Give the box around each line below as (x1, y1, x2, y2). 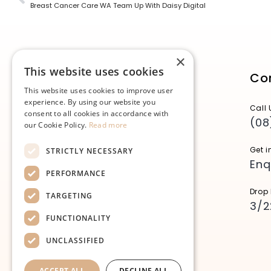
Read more (88, 120, 128, 130)
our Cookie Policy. (24, 120, 89, 130)
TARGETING (46, 190, 93, 201)
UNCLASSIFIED (46, 235, 105, 246)
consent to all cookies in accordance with (24, 108, 169, 119)
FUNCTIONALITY (46, 212, 111, 223)
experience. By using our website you (24, 97, 155, 107)
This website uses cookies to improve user (24, 85, 174, 96)
